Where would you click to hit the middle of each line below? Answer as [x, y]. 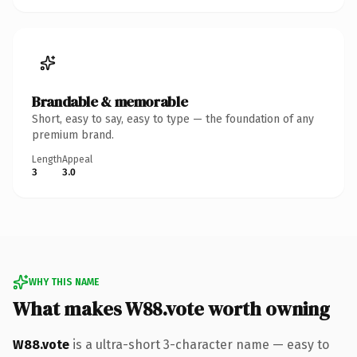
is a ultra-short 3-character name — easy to [199, 344]
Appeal [77, 159]
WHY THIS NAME [64, 282]
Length [47, 159]
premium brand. [73, 135]
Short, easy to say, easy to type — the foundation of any [173, 119]
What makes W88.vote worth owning [171, 308]
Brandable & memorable [110, 101]
